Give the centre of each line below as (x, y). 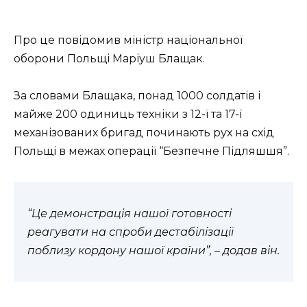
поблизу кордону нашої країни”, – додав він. (153, 250)
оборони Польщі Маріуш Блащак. (109, 58)
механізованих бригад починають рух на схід (144, 132)
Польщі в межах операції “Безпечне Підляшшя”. (151, 151)
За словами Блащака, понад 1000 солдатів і (137, 95)
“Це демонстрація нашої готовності (130, 213)
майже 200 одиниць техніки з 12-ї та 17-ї (128, 114)
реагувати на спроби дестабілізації (131, 232)
